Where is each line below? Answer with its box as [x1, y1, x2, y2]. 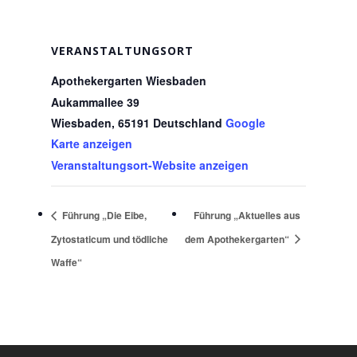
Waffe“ [51, 255, 82, 270]
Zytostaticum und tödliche [51, 231, 168, 246]
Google [226, 115, 265, 131]
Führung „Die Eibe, [60, 207, 147, 222]
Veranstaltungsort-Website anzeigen [51, 157, 249, 173]
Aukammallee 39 [51, 94, 139, 110]
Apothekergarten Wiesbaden [51, 73, 206, 88]
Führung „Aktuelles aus [193, 207, 300, 222]
